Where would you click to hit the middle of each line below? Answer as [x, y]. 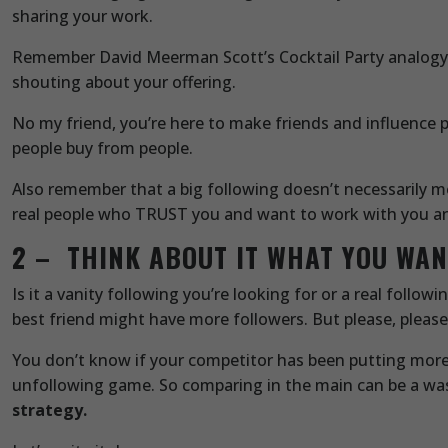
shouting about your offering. [124, 82]
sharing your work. [82, 16]
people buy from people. [102, 148]
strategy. [49, 410]
